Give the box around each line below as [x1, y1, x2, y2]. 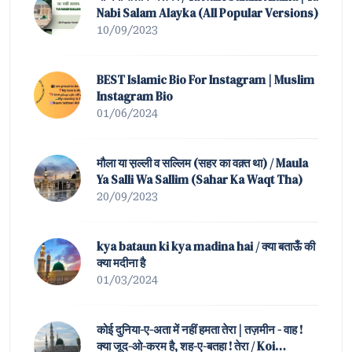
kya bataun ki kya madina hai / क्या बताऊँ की [97, 237, 315, 255]
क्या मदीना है [97, 254, 145, 271]
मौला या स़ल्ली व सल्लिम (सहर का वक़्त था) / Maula [97, 154, 308, 171]
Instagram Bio [97, 87, 173, 104]
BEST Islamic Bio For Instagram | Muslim [97, 71, 314, 88]
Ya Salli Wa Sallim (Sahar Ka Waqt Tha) [97, 170, 302, 188]
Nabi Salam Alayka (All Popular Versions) [97, 4, 318, 21]
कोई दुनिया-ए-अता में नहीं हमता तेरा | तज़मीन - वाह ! [97, 321, 302, 338]
